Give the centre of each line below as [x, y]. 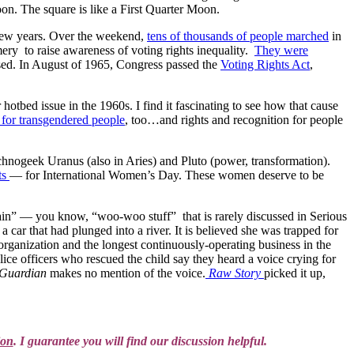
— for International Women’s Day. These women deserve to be [167, 175]
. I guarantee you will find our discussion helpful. [140, 341]
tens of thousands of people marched [238, 36]
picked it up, [295, 273]
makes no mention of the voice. [126, 273]
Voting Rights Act [265, 64]
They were [281, 50]
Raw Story [235, 273]
